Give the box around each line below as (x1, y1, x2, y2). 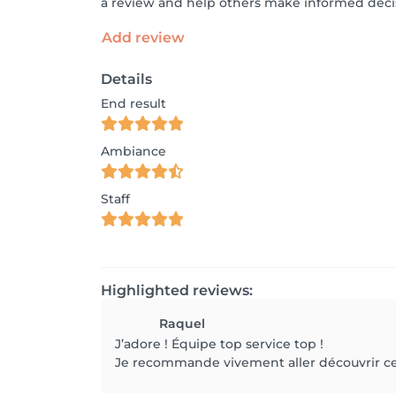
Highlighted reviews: (101, 282, 253, 299)
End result (101, 95, 166, 111)
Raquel (159, 316, 205, 331)
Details (101, 71, 152, 88)
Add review (102, 29, 185, 46)
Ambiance (101, 143, 166, 159)
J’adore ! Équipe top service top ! (115, 336, 324, 352)
